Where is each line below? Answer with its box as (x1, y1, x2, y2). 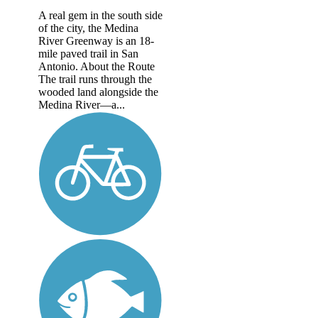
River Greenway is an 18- (38, 34, 154, 47)
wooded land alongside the (38, 85, 158, 98)
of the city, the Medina (38, 21, 138, 34)
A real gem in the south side (38, 9, 163, 21)
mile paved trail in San (38, 47, 138, 60)
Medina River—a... (38, 98, 125, 111)
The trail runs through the (38, 72, 152, 85)
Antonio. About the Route (38, 60, 155, 72)
